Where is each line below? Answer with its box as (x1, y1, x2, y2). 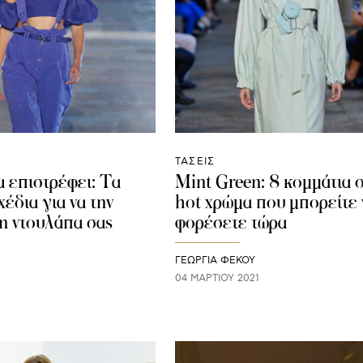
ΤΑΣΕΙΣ (174, 156, 216, 169)
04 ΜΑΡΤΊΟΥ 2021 (174, 272, 259, 285)
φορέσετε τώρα (174, 210, 287, 235)
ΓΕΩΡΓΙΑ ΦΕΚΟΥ (174, 254, 255, 267)
